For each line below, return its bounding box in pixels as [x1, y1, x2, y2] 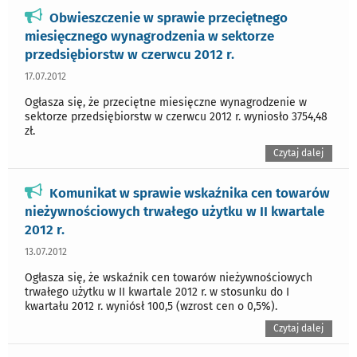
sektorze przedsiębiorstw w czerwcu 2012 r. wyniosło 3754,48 [25, 109, 328, 124]
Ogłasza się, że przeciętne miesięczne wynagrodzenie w [25, 95, 307, 109]
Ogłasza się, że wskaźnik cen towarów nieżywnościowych [25, 270, 312, 284]
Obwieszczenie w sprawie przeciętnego [49, 9, 288, 25]
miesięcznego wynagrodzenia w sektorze [25, 27, 274, 44]
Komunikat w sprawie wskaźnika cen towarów [49, 184, 330, 201]
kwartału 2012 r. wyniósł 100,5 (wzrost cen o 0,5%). [25, 299, 277, 313]
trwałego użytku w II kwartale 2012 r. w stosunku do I [25, 284, 289, 299]
